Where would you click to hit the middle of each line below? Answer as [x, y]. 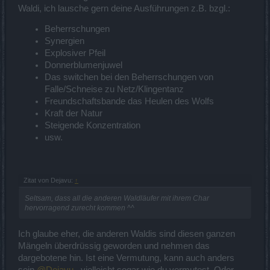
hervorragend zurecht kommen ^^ [80, 208]
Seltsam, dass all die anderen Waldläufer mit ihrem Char [117, 198]
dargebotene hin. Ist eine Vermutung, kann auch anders [126, 258]
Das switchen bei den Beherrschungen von [129, 77]
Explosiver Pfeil [75, 53]
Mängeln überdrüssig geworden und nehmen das [114, 246]
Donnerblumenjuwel [83, 65]
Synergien [64, 41]
